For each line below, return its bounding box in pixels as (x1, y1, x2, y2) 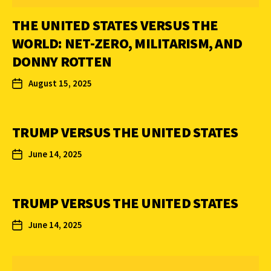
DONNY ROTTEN (12, 52, 111, 71)
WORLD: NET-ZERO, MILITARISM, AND (12, 34, 242, 53)
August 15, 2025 (28, 77, 92, 90)
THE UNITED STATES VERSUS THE (12, 16, 218, 35)
